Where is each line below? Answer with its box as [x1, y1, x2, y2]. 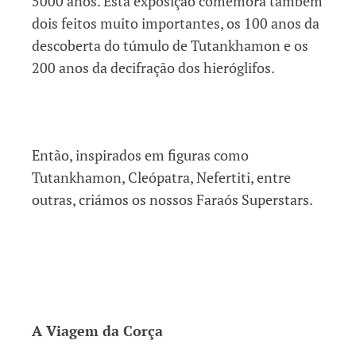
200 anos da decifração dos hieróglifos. [32, 57, 275, 77]
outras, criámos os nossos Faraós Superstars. [32, 189, 313, 209]
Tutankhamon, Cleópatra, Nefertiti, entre [32, 167, 291, 187]
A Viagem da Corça [32, 320, 163, 340]
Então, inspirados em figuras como [32, 145, 249, 164]
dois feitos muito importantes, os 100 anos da [32, 13, 319, 33]
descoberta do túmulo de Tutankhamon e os [32, 35, 308, 55]
